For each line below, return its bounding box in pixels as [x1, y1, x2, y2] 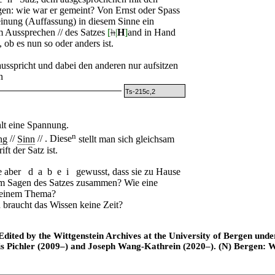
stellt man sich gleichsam [76, 133, 174, 144]
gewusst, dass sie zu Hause [74, 166, 180, 177]
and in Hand [128, 27, 176, 38]
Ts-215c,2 [125, 88, 155, 96]
